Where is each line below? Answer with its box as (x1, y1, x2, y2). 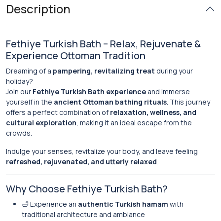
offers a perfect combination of (6, 108, 110, 117)
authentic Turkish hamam (78, 199, 168, 209)
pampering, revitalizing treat (53, 66, 155, 75)
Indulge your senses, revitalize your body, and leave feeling (6, 147, 198, 156)
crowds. (6, 128, 32, 138)
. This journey (167, 97, 210, 107)
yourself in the (6, 97, 54, 107)
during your (155, 66, 193, 75)
